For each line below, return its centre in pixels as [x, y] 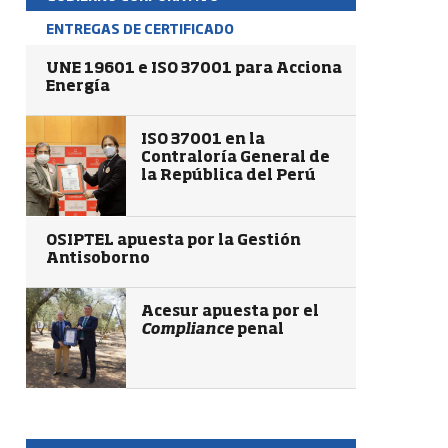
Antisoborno [98, 258]
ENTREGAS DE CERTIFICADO [140, 28]
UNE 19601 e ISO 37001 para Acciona [194, 68]
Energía [78, 86]
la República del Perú [228, 175]
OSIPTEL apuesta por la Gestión [173, 240]
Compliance [187, 329]
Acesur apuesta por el [230, 311]
